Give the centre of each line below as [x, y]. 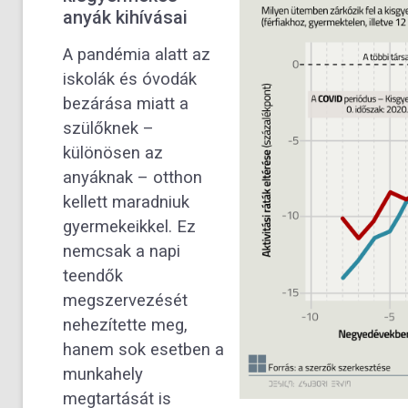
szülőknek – [108, 128]
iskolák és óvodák [130, 79]
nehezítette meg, [125, 325]
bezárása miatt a [126, 103]
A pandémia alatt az [137, 54]
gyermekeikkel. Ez [129, 226]
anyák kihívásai [125, 17]
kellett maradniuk [126, 202]
